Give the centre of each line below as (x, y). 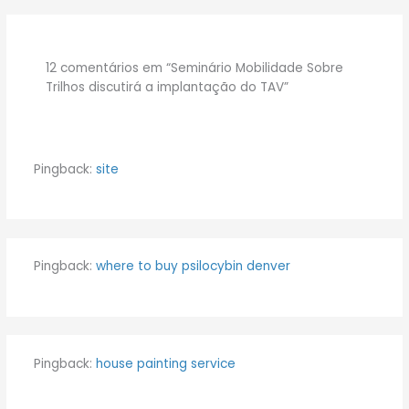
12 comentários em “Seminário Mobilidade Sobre (195, 68)
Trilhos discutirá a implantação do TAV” (168, 88)
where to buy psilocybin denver (193, 267)
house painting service (165, 363)
